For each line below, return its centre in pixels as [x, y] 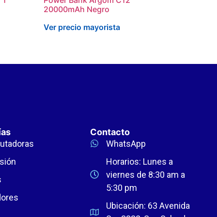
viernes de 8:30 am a [145, 174]
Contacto [110, 132]
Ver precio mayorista [82, 27]
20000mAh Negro [77, 9]
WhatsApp [126, 143]
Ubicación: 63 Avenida [148, 205]
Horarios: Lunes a [139, 161]
